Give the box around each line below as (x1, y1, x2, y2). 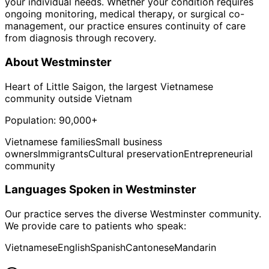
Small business (95, 135, 162, 148)
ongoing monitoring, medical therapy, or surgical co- (5, 8, 244, 20)
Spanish (90, 241, 125, 254)
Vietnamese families (5, 135, 95, 148)
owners (5, 147, 38, 160)
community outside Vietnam (5, 92, 132, 104)
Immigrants (38, 147, 88, 160)
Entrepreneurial (184, 147, 253, 160)
